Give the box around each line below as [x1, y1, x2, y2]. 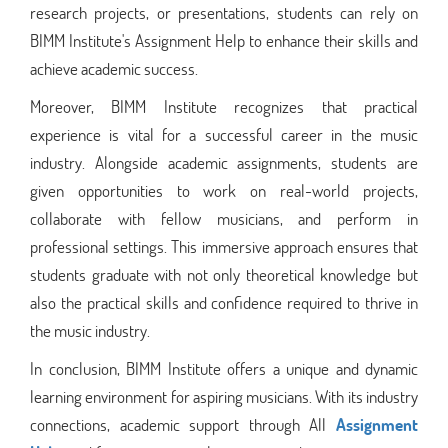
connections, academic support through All [30, 412, 336, 436]
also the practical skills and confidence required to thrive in [30, 290, 418, 314]
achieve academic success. [30, 56, 198, 80]
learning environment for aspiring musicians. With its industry [30, 384, 418, 408]
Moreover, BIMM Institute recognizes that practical [30, 94, 418, 118]
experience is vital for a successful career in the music [30, 122, 418, 146]
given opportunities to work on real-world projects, [30, 178, 418, 202]
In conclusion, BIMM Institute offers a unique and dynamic [30, 356, 418, 380]
